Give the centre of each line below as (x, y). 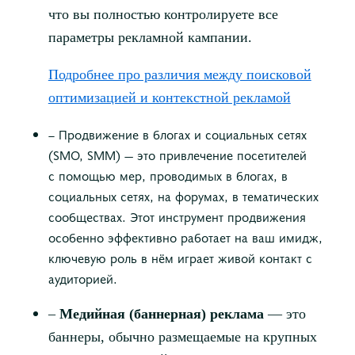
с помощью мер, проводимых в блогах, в (168, 176)
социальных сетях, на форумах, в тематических (183, 196)
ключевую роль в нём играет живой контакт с (180, 258)
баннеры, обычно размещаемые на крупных (182, 337)
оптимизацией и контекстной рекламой (169, 98)
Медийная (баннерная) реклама (161, 314)
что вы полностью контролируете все (163, 15)
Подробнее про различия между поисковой (179, 75)
